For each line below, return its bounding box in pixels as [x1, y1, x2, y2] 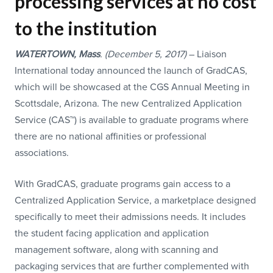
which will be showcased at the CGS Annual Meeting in [15, 81, 250, 93]
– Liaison [186, 48, 227, 60]
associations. [15, 147, 69, 159]
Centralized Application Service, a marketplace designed [15, 194, 256, 207]
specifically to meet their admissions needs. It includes [15, 211, 246, 223]
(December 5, [105, 48, 165, 60]
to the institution [15, 17, 157, 39]
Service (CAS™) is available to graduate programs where [15, 114, 249, 126]
